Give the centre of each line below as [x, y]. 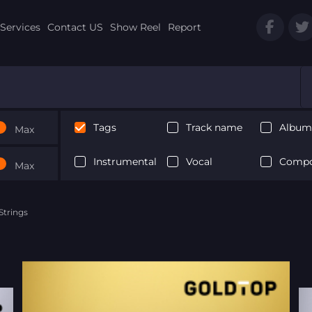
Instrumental [125, 161]
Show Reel [135, 27]
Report [184, 27]
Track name [214, 127]
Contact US [75, 27]
